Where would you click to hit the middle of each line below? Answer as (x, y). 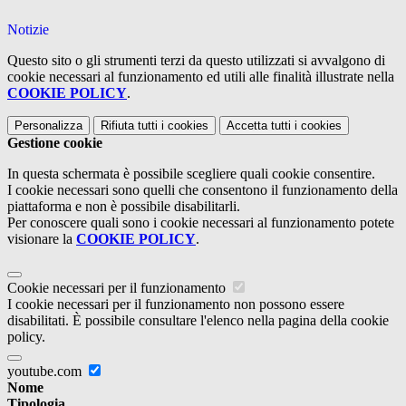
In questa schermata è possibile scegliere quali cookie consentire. (191, 174)
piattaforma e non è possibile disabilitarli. (124, 207)
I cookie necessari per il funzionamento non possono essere (176, 304)
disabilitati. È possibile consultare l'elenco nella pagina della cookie (198, 321)
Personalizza (48, 126)
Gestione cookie (55, 143)
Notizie (28, 30)
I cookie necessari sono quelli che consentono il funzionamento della (203, 190)
